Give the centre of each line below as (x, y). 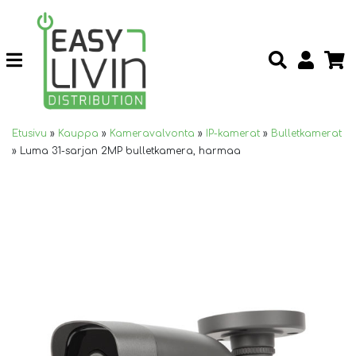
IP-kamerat (233, 133)
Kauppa (78, 133)
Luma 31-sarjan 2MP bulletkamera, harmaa (130, 151)
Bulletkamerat (306, 133)
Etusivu (29, 133)
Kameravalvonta (152, 133)
